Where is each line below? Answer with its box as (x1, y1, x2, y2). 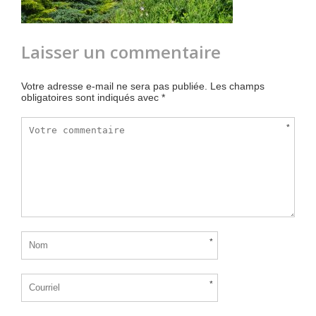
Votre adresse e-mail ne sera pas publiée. (21, 80, 207, 92)
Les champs (210, 80, 265, 92)
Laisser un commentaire (21, 40, 221, 64)
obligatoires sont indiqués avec (21, 92, 162, 104)
